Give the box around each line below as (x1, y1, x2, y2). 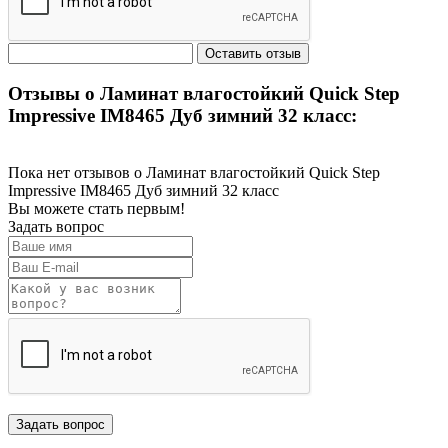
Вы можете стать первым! (8, 199, 185, 217)
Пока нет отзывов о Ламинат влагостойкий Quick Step (8, 163, 380, 181)
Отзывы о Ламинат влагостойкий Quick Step (8, 83, 400, 105)
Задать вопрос (8, 217, 104, 235)
